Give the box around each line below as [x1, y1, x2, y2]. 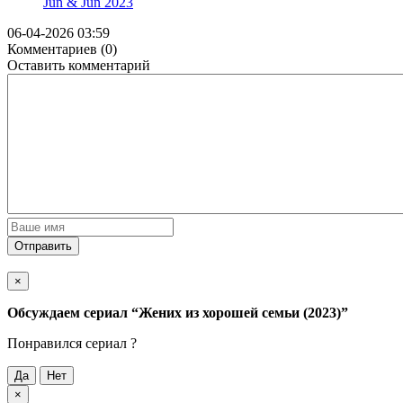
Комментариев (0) [7, 40, 117, 57]
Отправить [14, 238, 72, 253]
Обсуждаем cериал [7, 304, 131, 320]
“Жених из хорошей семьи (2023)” [131, 304, 348, 320]
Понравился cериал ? [7, 335, 137, 351]
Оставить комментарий [7, 57, 150, 73]
